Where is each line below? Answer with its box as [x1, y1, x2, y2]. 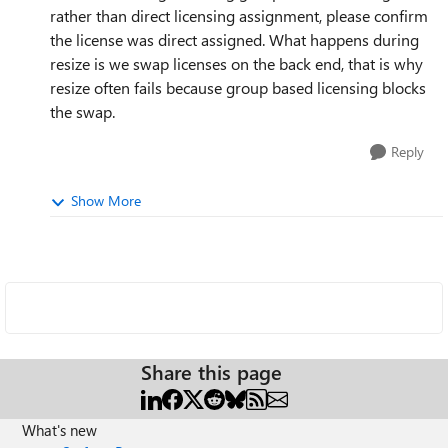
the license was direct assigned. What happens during [50, 29, 419, 50]
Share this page [141, 358, 282, 385]
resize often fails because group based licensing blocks [50, 77, 426, 98]
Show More [71, 191, 141, 210]
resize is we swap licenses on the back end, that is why [50, 53, 423, 74]
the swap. [50, 101, 115, 122]
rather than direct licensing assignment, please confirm [50, 5, 428, 26]
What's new [22, 420, 98, 440]
